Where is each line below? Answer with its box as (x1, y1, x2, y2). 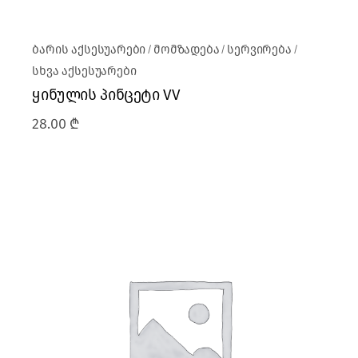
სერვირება (227, 42, 292, 58)
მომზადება (153, 42, 220, 58)
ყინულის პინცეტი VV (32, 86, 181, 105)
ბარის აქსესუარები (32, 42, 146, 58)
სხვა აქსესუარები (32, 64, 137, 79)
